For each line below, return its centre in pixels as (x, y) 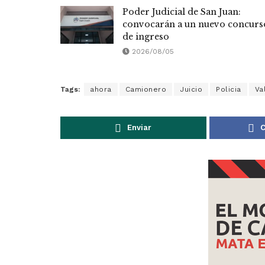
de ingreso (146, 37)
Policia (229, 90)
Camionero (146, 90)
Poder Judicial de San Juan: (182, 12)
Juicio (191, 90)
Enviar (140, 128)
